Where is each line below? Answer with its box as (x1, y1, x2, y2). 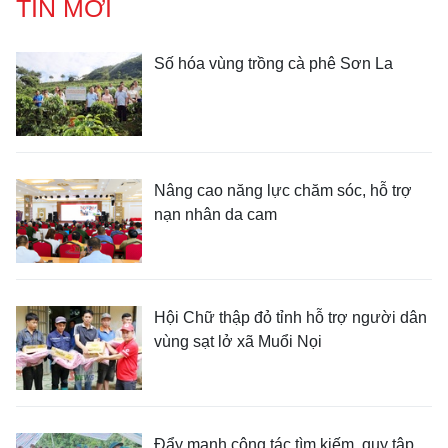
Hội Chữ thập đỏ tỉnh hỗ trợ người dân (154, 309, 427, 326)
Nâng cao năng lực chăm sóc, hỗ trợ (154, 182, 412, 199)
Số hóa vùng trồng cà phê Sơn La (154, 55, 393, 72)
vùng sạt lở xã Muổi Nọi (154, 333, 322, 350)
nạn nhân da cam (154, 206, 277, 223)
